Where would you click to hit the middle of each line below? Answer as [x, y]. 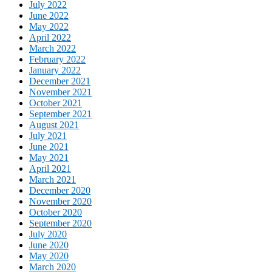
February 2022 [57, 59]
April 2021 [50, 169]
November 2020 [60, 202]
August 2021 [54, 125]
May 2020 [49, 256]
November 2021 [60, 92]
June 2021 [49, 147]
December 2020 [60, 191]
